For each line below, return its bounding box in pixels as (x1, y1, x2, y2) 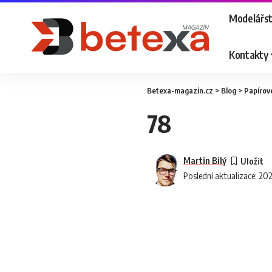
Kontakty (229, 47, 268, 61)
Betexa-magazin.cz (147, 86, 213, 95)
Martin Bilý (183, 155, 226, 166)
